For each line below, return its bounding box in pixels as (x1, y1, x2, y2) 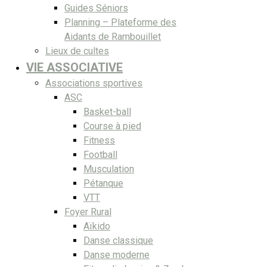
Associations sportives (45, 77, 142, 89)
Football (83, 148, 117, 160)
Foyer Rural (64, 206, 111, 218)
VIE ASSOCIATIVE (26, 60, 123, 74)
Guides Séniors (64, 2, 128, 14)
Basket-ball (83, 105, 131, 117)
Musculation (83, 163, 134, 175)
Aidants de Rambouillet (64, 30, 161, 42)
